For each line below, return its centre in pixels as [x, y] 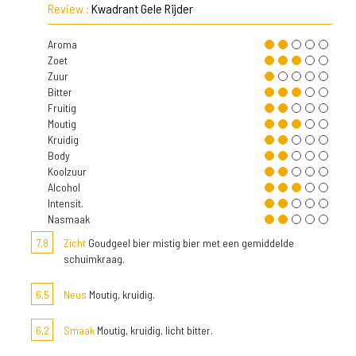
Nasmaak [69, 219]
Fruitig [62, 108]
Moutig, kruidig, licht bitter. [154, 330]
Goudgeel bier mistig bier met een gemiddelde [190, 243]
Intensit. [66, 203]
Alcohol [64, 187]
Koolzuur [67, 171]
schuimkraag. [94, 259]
